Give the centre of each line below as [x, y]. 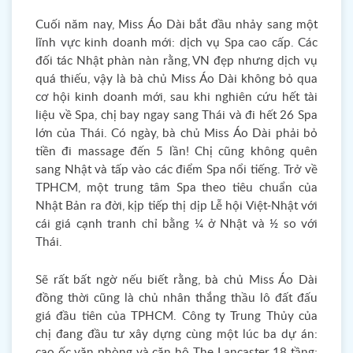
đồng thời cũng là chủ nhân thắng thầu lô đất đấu [176, 298]
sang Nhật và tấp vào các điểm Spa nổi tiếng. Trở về [176, 170]
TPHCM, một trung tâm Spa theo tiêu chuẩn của [176, 188]
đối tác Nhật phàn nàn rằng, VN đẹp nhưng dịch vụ [176, 61]
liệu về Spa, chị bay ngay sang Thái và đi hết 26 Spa [176, 115]
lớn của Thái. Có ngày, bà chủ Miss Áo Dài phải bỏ [176, 134]
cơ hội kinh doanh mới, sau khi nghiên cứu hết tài [176, 97]
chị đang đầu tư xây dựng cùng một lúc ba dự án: [176, 334]
